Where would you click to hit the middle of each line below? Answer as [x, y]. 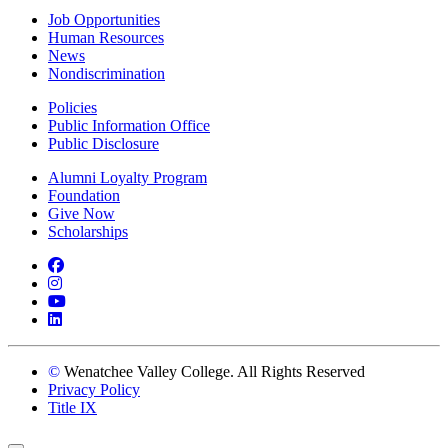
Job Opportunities [104, 19]
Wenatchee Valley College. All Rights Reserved [214, 371]
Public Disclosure [103, 143]
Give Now [81, 213]
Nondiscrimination [106, 73]
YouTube [94, 300]
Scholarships [88, 231]
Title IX [72, 407]
